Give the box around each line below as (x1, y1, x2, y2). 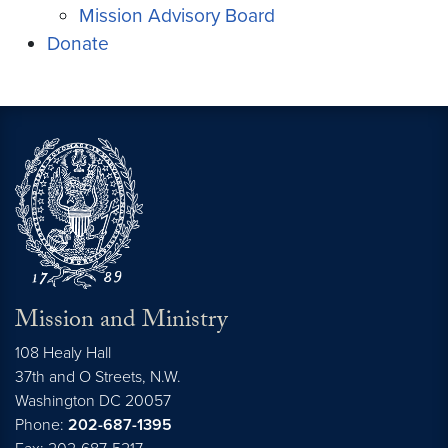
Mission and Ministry (15, 301, 227, 343)
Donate (47, 32, 109, 55)
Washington (15, 390, 95, 411)
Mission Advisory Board (79, 4, 275, 27)
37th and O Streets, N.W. (15, 366, 181, 387)
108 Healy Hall (15, 342, 111, 363)
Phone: (15, 414, 68, 435)
